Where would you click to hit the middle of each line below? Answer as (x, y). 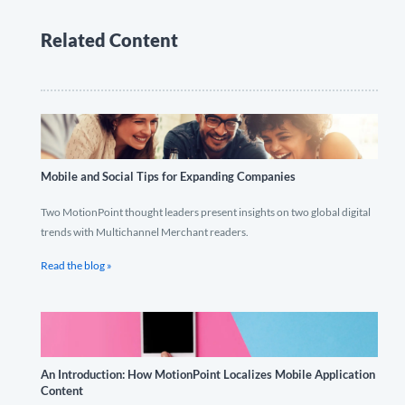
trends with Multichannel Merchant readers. (145, 232)
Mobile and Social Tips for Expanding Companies (168, 177)
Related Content (109, 40)
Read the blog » (76, 266)
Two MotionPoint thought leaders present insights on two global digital (206, 212)
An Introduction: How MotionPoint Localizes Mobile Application (208, 375)
